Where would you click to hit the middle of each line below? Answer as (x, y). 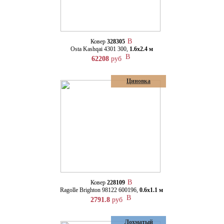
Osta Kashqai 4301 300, (100, 49)
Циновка (138, 81)
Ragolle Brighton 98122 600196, (100, 190)
